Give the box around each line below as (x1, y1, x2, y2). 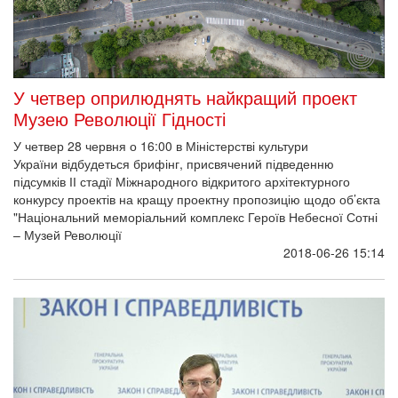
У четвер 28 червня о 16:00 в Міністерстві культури (13, 136, 308, 155)
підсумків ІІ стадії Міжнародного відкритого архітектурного (13, 171, 350, 190)
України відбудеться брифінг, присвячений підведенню (13, 154, 334, 172)
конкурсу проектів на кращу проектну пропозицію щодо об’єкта (13, 189, 380, 208)
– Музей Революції (13, 225, 122, 243)
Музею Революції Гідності (13, 105, 226, 131)
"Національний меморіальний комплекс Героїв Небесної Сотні (13, 207, 378, 226)
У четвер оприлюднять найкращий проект (13, 84, 357, 110)
